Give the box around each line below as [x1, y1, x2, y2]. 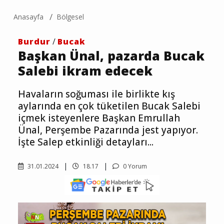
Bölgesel [56, 12, 84, 22]
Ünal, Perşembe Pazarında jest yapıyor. [18, 123, 198, 137]
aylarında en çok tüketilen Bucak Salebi [18, 99, 200, 113]
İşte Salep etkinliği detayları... [18, 135, 153, 149]
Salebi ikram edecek [18, 62, 152, 79]
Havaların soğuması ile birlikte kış [18, 87, 175, 101]
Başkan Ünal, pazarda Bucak [18, 47, 204, 64]
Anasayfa [13, 12, 43, 22]
